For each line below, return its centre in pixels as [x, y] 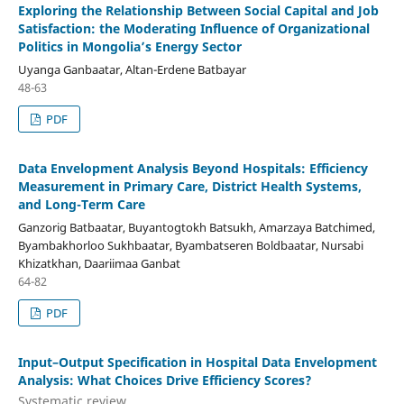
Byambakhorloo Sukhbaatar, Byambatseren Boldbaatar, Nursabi [190, 245]
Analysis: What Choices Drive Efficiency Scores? [165, 380]
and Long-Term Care [81, 204]
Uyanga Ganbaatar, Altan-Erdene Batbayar [132, 69]
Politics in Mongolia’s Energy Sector [129, 46]
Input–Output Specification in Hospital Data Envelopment [197, 362]
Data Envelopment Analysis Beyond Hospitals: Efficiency [193, 168]
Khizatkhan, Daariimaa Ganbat [99, 263]
